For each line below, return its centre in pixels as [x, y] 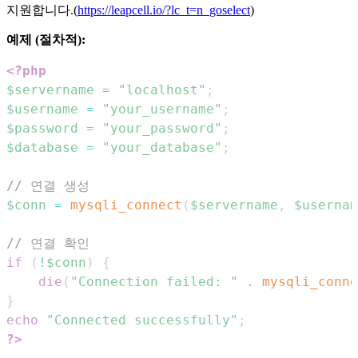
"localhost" [162, 90]
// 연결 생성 [48, 186]
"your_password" [162, 129]
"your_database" [162, 148]
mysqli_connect [126, 205]
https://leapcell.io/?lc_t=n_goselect [164, 10]
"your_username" [162, 109]
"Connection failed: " [154, 282]
